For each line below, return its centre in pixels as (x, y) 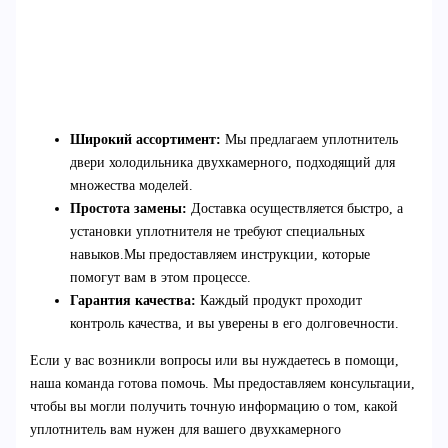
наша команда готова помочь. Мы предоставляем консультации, (222, 384)
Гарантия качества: (132, 301)
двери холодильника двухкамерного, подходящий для (232, 163)
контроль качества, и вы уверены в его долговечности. (234, 324)
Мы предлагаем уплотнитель (309, 140)
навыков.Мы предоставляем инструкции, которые (219, 255)
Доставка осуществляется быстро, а (294, 209)
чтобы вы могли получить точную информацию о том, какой (213, 407)
